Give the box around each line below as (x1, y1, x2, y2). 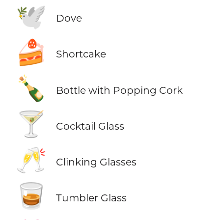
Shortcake (55, 48, 106, 60)
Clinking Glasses (55, 155, 137, 168)
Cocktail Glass (55, 119, 124, 132)
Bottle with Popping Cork (55, 83, 183, 96)
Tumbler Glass (55, 191, 127, 204)
